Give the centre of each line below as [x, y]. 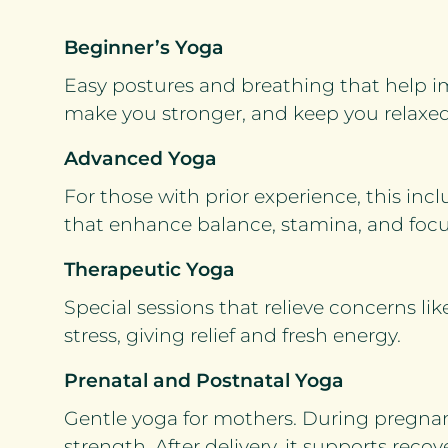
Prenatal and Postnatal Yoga [204, 380]
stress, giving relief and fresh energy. [232, 335]
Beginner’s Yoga [144, 47]
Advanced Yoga [140, 158]
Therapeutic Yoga [149, 269]
